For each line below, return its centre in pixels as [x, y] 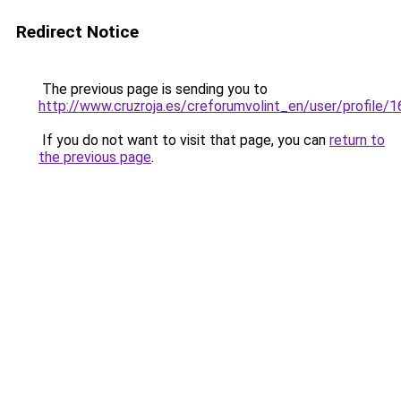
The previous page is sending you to [153, 89]
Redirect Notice [77, 32]
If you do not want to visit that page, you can [184, 140]
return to [357, 140]
